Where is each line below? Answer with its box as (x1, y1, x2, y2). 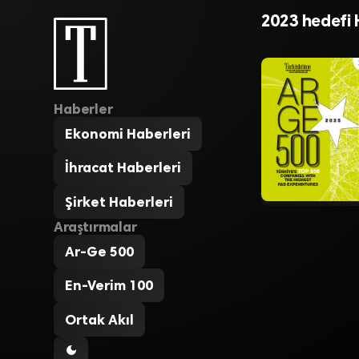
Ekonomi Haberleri (65, 126, 192, 143)
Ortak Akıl (65, 311, 135, 328)
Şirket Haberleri (65, 193, 174, 210)
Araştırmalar (54, 218, 137, 235)
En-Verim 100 (65, 277, 154, 294)
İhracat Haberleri (65, 159, 182, 176)
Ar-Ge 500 (65, 243, 135, 260)
